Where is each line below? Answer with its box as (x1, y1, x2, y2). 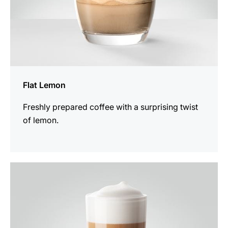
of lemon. (23, 115, 59, 126)
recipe (10, 177, 34, 187)
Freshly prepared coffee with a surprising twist (23, 102, 198, 112)
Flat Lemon (23, 80, 66, 91)
